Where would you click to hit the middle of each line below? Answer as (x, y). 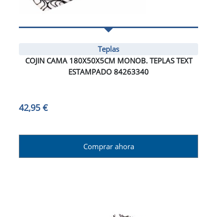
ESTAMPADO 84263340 (108, 72)
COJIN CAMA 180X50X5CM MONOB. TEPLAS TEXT (108, 61)
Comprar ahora (108, 147)
